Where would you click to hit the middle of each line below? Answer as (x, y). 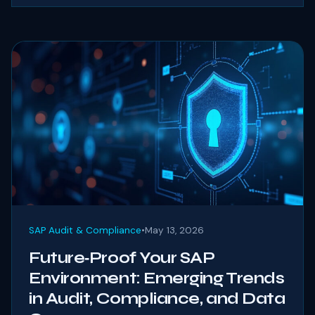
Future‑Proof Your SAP (122, 258)
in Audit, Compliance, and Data (157, 299)
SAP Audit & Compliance (85, 231)
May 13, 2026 (174, 231)
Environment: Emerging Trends (157, 278)
